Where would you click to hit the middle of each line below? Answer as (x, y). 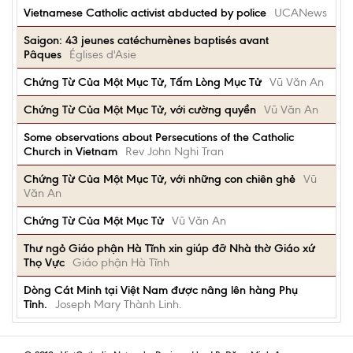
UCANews (301, 13)
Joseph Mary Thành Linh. (119, 304)
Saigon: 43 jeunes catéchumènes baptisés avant (146, 40)
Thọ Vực (44, 262)
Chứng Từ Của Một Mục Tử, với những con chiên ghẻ (160, 179)
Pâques (43, 54)
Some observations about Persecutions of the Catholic (159, 137)
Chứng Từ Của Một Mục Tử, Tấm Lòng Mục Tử (143, 82)
